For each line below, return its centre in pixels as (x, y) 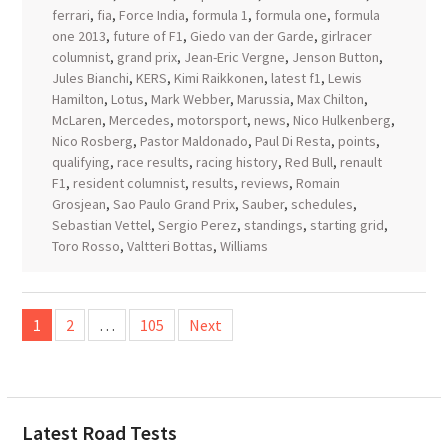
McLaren (76, 120)
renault (360, 162)
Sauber (262, 204)
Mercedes (139, 120)
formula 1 (219, 15)
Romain (317, 183)
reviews (264, 183)
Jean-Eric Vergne (234, 57)
